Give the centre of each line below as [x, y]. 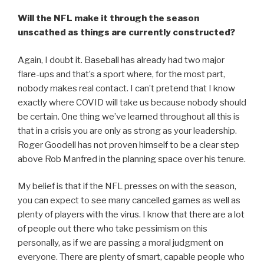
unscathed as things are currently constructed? [126, 33]
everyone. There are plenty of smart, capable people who [131, 257]
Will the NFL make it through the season [108, 19]
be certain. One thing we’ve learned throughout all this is [129, 116]
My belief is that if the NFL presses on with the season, [127, 187]
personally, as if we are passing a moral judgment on [121, 243]
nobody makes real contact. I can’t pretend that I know [126, 88]
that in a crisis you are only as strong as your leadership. [127, 131]
